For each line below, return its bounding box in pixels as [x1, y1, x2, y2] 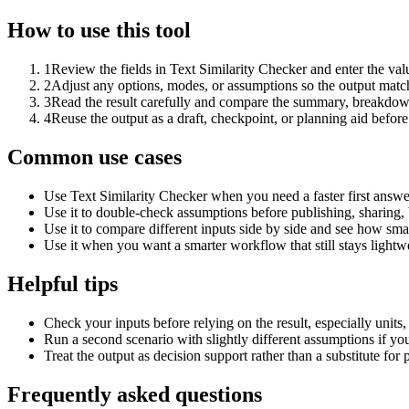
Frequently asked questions [7, 382, 262, 406]
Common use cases [7, 145, 182, 170]
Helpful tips [7, 272, 118, 297]
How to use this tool [7, 18, 191, 43]
